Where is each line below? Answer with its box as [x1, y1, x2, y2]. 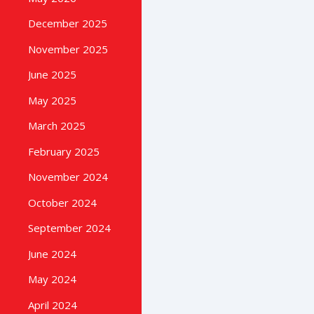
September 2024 [28, 221, 111, 235]
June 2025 [28, 67, 76, 82]
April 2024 [28, 297, 77, 312]
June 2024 [28, 246, 76, 261]
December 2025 [28, 16, 107, 31]
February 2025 [28, 144, 100, 158]
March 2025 [28, 118, 86, 133]
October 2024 [28, 195, 97, 210]
